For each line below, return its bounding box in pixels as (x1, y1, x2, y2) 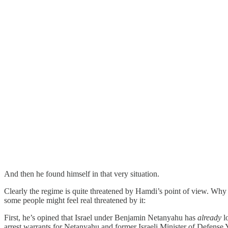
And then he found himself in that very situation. (4, 169, 159, 178)
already (197, 213, 221, 222)
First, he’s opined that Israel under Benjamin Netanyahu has (4, 213, 197, 222)
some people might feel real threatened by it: (4, 195, 146, 205)
